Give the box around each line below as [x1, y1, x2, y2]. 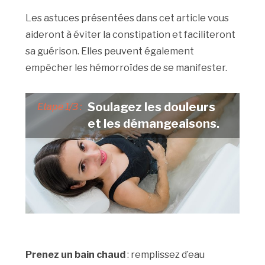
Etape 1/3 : [37, 101, 82, 113]
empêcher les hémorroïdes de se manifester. [25, 62, 228, 74]
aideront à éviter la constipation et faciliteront [25, 29, 236, 41]
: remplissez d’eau [125, 248, 205, 260]
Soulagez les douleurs [88, 100, 216, 115]
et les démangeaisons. [88, 117, 220, 131]
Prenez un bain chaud [25, 248, 126, 260]
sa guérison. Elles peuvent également [25, 46, 195, 57]
